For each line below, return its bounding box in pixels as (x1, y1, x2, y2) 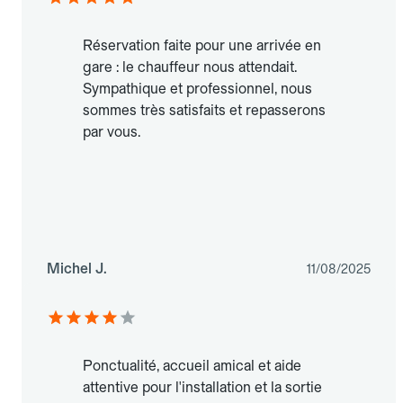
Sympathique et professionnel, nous (83, 80, 312, 98)
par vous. (83, 123, 140, 141)
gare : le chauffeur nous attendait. (83, 58, 297, 76)
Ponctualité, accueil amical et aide (83, 357, 301, 375)
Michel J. (47, 260, 107, 278)
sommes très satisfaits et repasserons (83, 102, 326, 120)
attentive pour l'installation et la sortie (83, 379, 322, 397)
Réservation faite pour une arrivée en (83, 37, 321, 55)
